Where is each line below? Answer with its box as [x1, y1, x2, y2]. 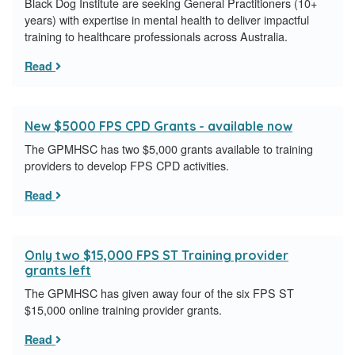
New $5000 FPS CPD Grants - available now [25, 118, 292, 135]
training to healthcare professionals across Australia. [25, 28, 288, 45]
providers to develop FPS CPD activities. [25, 157, 229, 174]
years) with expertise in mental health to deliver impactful [25, 11, 309, 29]
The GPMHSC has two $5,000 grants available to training [25, 140, 313, 158]
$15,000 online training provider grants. [25, 301, 222, 319]
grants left [25, 262, 91, 279]
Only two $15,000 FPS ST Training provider [25, 247, 288, 264]
